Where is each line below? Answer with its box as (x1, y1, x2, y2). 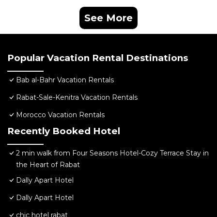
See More (84, 12, 133, 24)
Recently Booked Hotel (7, 125, 120, 137)
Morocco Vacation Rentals (16, 110, 105, 120)
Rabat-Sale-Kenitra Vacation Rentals (16, 93, 138, 102)
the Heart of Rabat (16, 160, 80, 170)
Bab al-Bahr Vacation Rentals (16, 76, 114, 85)
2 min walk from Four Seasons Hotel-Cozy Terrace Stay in (16, 149, 209, 158)
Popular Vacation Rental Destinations (7, 52, 188, 64)
